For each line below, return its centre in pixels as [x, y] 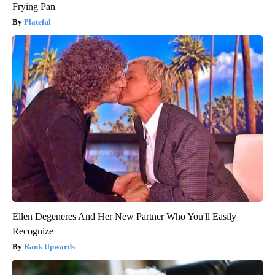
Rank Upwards [49, 247]
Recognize [33, 231]
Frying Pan [34, 7]
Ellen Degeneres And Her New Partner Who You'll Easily [124, 217]
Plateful [37, 22]
